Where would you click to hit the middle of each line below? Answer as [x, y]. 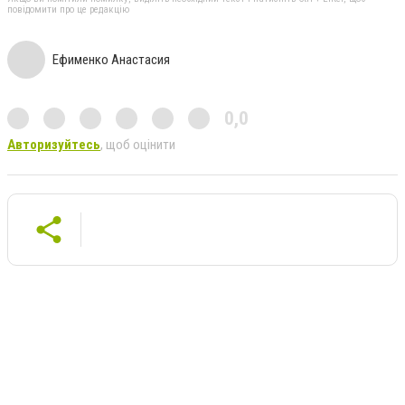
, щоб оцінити [138, 144]
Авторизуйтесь [54, 144]
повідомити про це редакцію [68, 9]
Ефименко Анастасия [111, 59]
